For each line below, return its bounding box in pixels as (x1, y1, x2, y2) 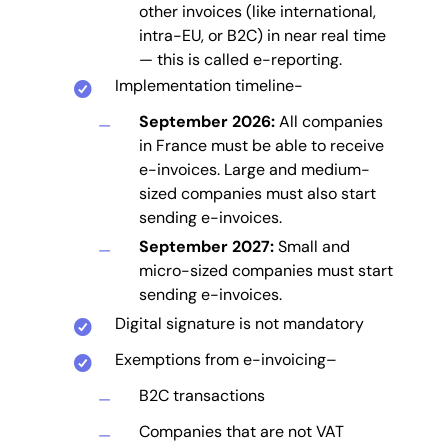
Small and (274, 235, 350, 257)
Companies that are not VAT (139, 420, 344, 442)
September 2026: (139, 110, 275, 132)
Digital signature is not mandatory (115, 312, 364, 334)
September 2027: (139, 235, 274, 257)
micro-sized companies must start (139, 259, 393, 281)
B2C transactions (139, 384, 265, 406)
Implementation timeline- (115, 74, 303, 96)
